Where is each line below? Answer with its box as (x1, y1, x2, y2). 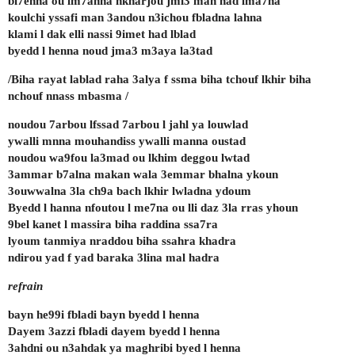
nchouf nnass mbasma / (8, 89, 128, 102)
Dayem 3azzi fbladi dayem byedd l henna (8, 324, 220, 338)
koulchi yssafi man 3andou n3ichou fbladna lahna (8, 10, 262, 24)
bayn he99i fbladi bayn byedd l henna (8, 307, 200, 321)
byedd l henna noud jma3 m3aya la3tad (8, 44, 212, 57)
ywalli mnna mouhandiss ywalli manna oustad (8, 134, 246, 147)
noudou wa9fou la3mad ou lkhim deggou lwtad (8, 151, 250, 164)
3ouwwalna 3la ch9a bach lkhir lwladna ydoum (8, 184, 251, 197)
